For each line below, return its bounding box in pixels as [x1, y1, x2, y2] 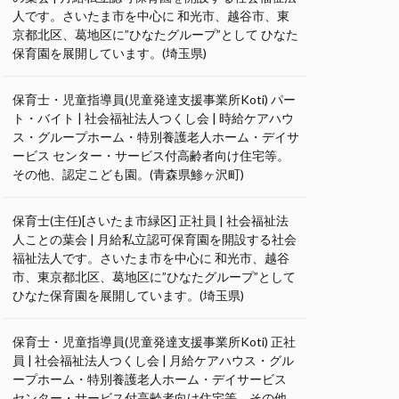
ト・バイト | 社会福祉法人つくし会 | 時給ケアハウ [12, 110, 294, 126]
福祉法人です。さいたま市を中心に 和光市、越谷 [12, 250, 289, 265]
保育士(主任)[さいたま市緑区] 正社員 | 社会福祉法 [12, 213, 289, 228]
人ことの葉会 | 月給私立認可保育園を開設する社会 [12, 232, 297, 247]
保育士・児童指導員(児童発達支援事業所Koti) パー [12, 92, 296, 107]
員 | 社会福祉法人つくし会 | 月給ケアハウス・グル [12, 353, 294, 368]
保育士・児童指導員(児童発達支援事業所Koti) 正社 [12, 334, 296, 349]
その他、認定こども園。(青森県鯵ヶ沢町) [12, 167, 244, 182]
